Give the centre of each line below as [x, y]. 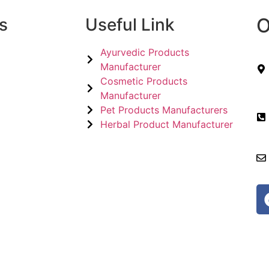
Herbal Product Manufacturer [167, 125]
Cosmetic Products [144, 81]
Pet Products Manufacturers [164, 110]
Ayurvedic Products [145, 53]
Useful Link [130, 25]
